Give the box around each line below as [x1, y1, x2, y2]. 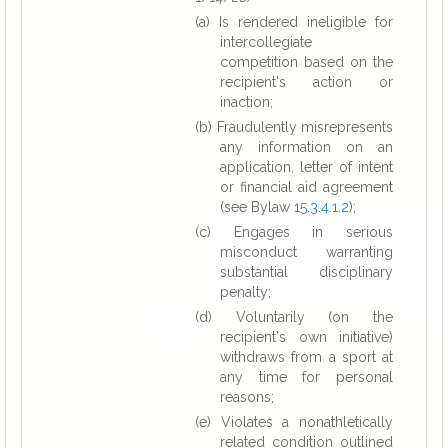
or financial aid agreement [220, 179, 393, 195]
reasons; [220, 389, 274, 405]
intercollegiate [220, 34, 312, 50]
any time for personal [220, 369, 393, 385]
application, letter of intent [220, 159, 393, 175]
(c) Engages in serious [195, 224, 393, 240]
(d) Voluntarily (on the [195, 309, 393, 325]
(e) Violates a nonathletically [195, 414, 393, 430]
